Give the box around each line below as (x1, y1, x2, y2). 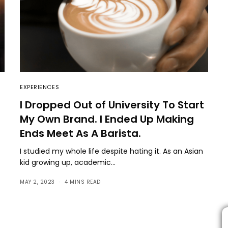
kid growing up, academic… (20, 157, 116, 167)
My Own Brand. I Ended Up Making (20, 111, 194, 126)
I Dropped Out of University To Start (20, 97, 204, 112)
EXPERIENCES (20, 82, 60, 91)
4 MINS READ (65, 178, 101, 186)
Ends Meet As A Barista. (20, 126, 141, 140)
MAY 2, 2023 (20, 178, 55, 186)
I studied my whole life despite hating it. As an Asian (20, 146, 204, 156)
